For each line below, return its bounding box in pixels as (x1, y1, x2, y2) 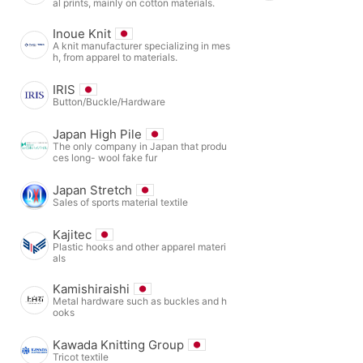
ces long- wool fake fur (53, 151, 157, 164)
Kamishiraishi (53, 280, 130, 297)
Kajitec (53, 226, 92, 242)
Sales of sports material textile (53, 195, 188, 208)
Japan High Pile (53, 126, 142, 142)
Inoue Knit (53, 25, 111, 41)
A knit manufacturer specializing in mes (53, 39, 230, 52)
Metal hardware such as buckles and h (53, 294, 227, 307)
